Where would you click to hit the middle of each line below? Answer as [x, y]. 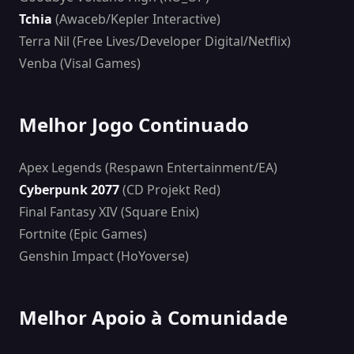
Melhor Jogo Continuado [134, 125]
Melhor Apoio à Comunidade [153, 318]
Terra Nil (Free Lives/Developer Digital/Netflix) [155, 41]
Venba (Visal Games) [80, 64]
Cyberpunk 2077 [69, 190]
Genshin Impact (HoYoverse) [104, 256]
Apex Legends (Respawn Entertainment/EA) [148, 168]
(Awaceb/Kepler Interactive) [136, 19]
